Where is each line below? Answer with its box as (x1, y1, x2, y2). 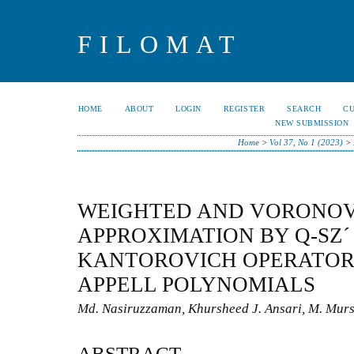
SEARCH (287, 104, 322, 113)
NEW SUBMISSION (275, 119, 349, 127)
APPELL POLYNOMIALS (77, 272, 315, 296)
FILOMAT (77, 30, 243, 58)
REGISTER (223, 104, 265, 113)
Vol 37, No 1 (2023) (269, 137, 343, 147)
